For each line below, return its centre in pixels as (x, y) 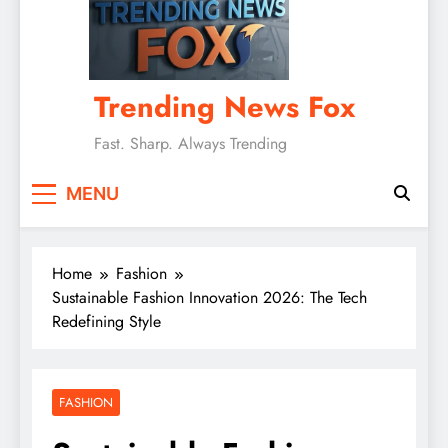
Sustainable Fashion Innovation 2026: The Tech (209, 298)
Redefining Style (106, 322)
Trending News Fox (224, 107)
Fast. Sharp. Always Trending (190, 144)
